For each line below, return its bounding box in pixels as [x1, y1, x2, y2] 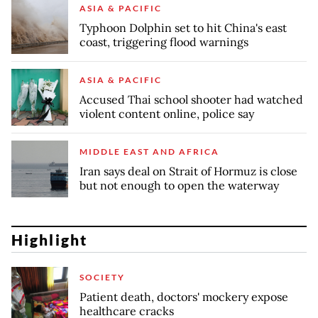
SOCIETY [79, 272, 125, 283]
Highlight [11, 230, 87, 248]
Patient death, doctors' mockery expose [79, 290, 288, 305]
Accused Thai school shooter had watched [79, 92, 303, 106]
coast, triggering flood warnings [79, 34, 248, 49]
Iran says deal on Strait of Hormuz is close [79, 163, 297, 178]
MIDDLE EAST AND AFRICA [79, 146, 219, 157]
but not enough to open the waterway [79, 177, 279, 192]
